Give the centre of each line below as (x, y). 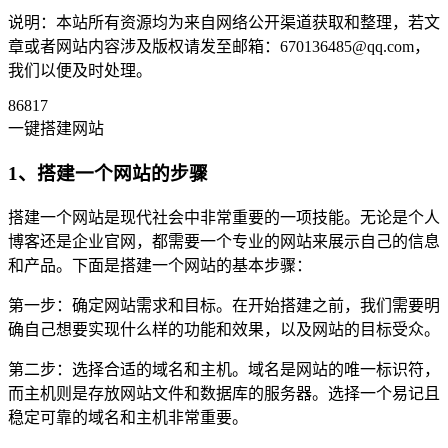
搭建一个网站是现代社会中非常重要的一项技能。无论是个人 (224, 217)
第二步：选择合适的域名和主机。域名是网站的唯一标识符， (224, 369)
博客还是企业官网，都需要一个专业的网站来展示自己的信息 (224, 241)
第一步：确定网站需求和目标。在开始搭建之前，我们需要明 (224, 305)
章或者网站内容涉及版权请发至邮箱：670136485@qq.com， (219, 47)
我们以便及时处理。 (80, 71)
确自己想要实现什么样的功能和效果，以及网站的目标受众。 (224, 329)
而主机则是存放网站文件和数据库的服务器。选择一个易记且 (224, 393)
